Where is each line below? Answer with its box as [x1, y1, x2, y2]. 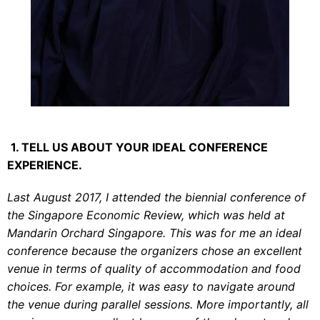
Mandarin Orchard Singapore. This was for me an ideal [7, 226, 301, 241]
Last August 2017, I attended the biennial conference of [7, 190, 306, 205]
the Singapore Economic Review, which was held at [7, 208, 285, 223]
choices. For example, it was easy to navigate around [7, 279, 295, 294]
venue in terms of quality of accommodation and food [7, 261, 301, 276]
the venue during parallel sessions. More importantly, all [7, 297, 309, 312]
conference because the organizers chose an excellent [7, 244, 302, 259]
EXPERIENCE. [7, 158, 82, 173]
